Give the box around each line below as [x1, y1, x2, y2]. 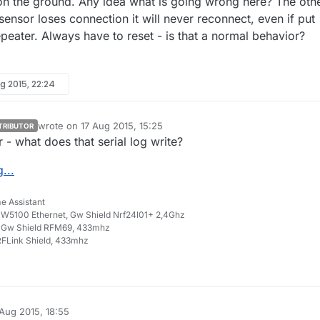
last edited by [37, 126, 96, 138]
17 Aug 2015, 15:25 [81, 120, 163, 132]
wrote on [38, 120, 81, 132]
